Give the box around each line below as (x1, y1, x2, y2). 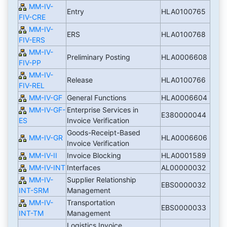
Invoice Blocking (66, 151, 123, 160)
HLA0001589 (161, 151, 208, 160)
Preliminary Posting (66, 53, 132, 62)
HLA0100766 (161, 75, 208, 85)
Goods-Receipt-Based (66, 128, 140, 137)
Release (66, 75, 95, 85)
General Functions (66, 93, 128, 102)
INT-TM (18, 209, 44, 218)
